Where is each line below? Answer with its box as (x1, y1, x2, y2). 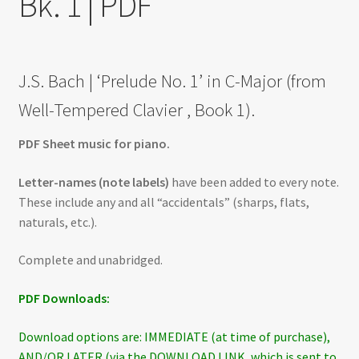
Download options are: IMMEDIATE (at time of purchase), (18, 328, 330, 345)
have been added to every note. (168, 173, 339, 190)
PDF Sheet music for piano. (18, 135, 170, 152)
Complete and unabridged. (18, 252, 163, 268)
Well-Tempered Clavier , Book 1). (18, 98, 255, 121)
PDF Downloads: (18, 290, 110, 307)
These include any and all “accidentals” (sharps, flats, (18, 193, 309, 210)
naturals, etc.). (18, 213, 97, 230)
